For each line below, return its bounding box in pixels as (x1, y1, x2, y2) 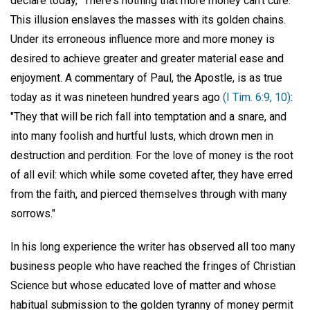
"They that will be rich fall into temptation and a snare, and (10, 109, 286, 123)
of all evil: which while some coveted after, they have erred (10, 167, 293, 181)
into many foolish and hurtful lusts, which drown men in (10, 129, 273, 143)
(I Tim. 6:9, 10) (223, 90, 291, 104)
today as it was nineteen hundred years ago (10, 90, 223, 104)
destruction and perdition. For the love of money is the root (10, 148, 293, 162)
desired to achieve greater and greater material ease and (10, 51, 284, 65)
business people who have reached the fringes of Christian (10, 259, 295, 273)
